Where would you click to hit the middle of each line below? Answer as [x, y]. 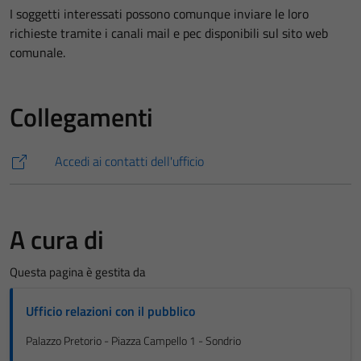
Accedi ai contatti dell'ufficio [129, 161]
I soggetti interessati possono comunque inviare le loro [159, 14]
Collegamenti [81, 117]
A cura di [57, 239]
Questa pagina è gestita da [78, 272]
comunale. [37, 52]
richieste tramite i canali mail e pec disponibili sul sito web [169, 33]
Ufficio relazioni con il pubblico [110, 311]
